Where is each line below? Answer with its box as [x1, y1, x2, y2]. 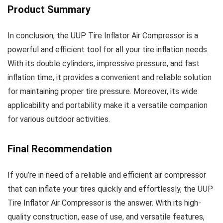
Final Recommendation [7, 142, 112, 155]
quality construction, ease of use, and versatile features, [7, 212, 205, 222]
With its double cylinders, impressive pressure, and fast [7, 58, 200, 68]
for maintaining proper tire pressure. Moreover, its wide [7, 86, 198, 96]
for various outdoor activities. [7, 114, 110, 124]
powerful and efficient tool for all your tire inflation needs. [7, 44, 209, 54]
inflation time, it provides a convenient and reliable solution [7, 72, 212, 82]
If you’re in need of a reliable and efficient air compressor [7, 170, 206, 180]
